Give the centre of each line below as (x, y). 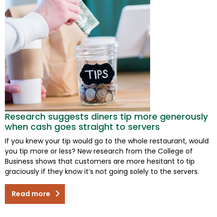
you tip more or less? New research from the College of (99, 151)
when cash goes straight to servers (82, 126)
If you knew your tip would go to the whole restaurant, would (107, 141)
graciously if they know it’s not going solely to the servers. (102, 171)
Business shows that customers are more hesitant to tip (100, 161)
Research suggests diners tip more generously (106, 116)
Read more (31, 194)
